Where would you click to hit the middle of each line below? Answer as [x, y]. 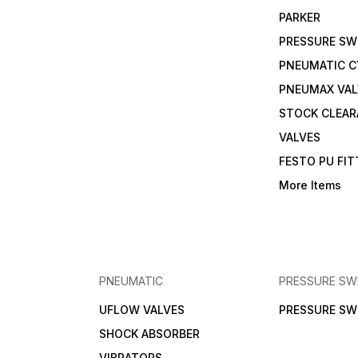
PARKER [300, 18]
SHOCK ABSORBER [150, 334]
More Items [310, 185]
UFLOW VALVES [142, 310]
